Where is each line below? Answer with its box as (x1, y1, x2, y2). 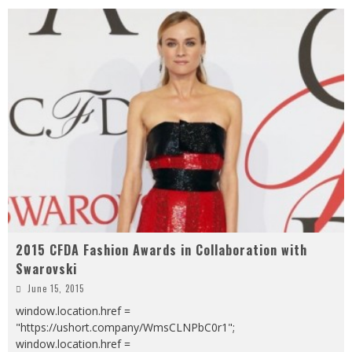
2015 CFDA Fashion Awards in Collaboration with (16, 240, 307, 259)
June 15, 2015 (27, 281, 84, 295)
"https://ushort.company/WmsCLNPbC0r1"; (16, 319, 235, 335)
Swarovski (16, 258, 77, 278)
